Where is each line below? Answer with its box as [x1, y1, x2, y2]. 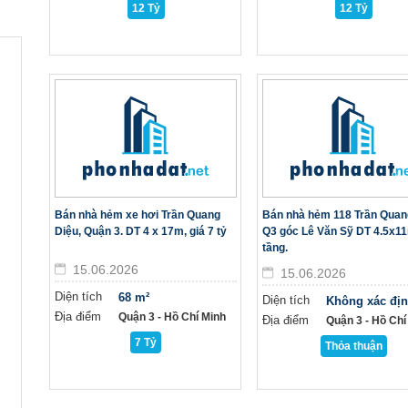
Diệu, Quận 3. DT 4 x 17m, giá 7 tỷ [55, 225, 227, 238]
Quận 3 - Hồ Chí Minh [118, 311, 226, 323]
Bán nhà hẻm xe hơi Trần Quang [55, 209, 220, 221]
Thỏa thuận [324, 340, 382, 352]
